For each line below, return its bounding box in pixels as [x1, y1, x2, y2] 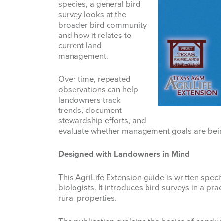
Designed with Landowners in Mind [58, 149, 190, 160]
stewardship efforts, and [58, 116, 146, 126]
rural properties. [58, 193, 117, 204]
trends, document [58, 106, 122, 116]
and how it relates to [58, 31, 132, 41]
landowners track [58, 95, 121, 106]
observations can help [58, 85, 138, 95]
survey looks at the [58, 10, 126, 20]
